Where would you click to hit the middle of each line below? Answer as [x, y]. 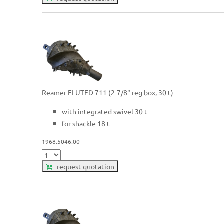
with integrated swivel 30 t [105, 111]
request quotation [84, 167]
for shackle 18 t [86, 123]
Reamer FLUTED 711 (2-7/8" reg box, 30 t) [108, 92]
